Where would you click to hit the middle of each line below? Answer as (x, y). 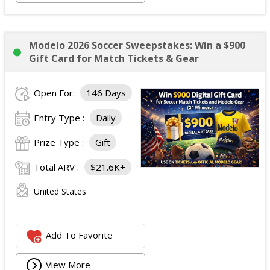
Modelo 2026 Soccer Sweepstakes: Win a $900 (137, 45)
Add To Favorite (80, 235)
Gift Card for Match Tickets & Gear (114, 58)
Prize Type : (60, 142)
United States (60, 191)
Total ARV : (58, 167)
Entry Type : (60, 118)
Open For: (55, 93)
